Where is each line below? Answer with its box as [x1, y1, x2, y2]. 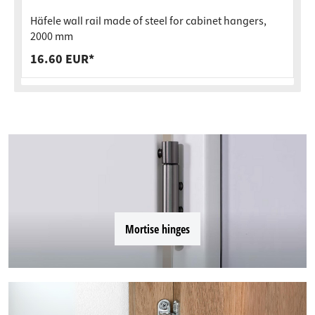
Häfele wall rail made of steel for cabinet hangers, [30, 13, 266, 29]
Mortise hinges [125, 221, 190, 237]
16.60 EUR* [30, 51, 94, 68]
